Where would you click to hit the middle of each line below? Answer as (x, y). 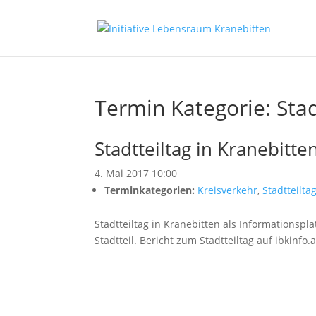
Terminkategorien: (150, 190)
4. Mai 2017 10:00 (136, 173)
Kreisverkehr (228, 190)
